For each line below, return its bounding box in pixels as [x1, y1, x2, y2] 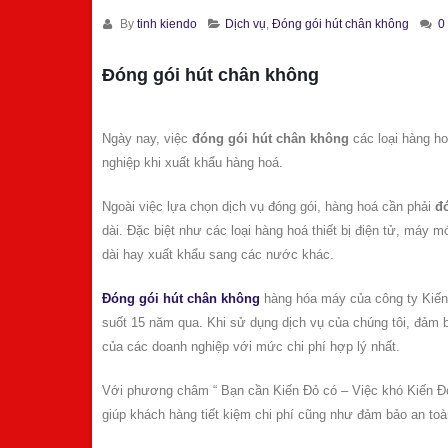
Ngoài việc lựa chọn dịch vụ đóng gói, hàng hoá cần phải [102, 199, 435, 214]
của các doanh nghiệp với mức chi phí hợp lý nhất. [102, 339, 400, 354]
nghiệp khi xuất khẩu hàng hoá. [102, 155, 283, 170]
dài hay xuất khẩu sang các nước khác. [102, 247, 334, 262]
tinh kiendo [136, 17, 197, 30]
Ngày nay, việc [102, 131, 192, 146]
